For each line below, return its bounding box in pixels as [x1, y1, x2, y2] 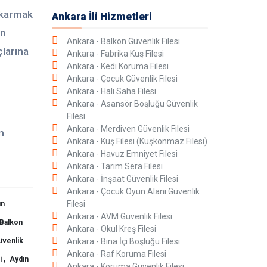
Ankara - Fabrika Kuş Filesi [66, 49, 164, 58]
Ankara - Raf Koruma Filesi [66, 249, 166, 259]
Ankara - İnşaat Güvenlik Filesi [66, 174, 178, 184]
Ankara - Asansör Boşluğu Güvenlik [66, 99, 198, 108]
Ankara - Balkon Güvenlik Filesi [66, 36, 180, 46]
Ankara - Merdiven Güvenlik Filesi [66, 124, 190, 133]
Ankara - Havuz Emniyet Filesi [66, 149, 178, 159]
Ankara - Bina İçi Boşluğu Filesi [66, 237, 180, 246]
